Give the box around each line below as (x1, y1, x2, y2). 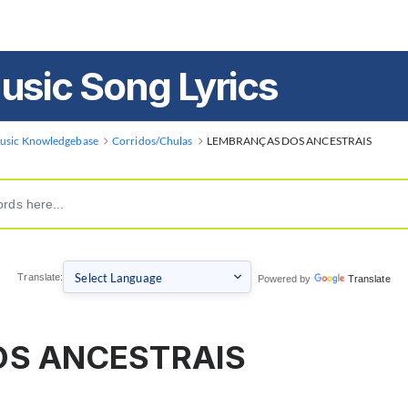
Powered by (251, 273, 314, 284)
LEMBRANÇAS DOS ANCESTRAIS (206, 134, 372, 148)
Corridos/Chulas (112, 134, 193, 148)
